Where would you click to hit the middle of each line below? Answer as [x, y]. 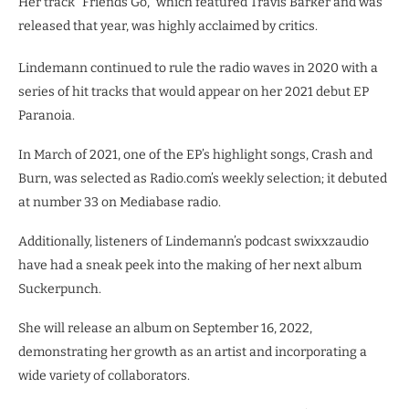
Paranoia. [47, 115]
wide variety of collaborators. [104, 376]
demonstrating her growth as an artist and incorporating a [193, 352]
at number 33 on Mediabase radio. [120, 202]
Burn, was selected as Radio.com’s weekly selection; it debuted [203, 178]
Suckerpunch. [60, 289]
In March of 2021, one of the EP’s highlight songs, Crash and [195, 155]
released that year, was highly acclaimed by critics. [168, 26]
